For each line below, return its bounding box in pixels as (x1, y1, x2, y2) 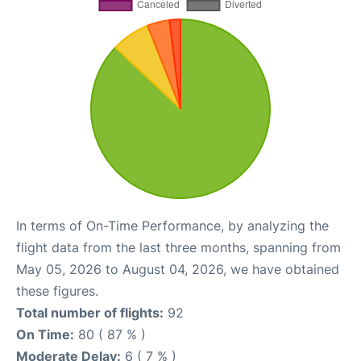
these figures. (16, 282, 98, 299)
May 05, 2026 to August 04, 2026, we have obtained (16, 260, 339, 277)
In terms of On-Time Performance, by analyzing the (16, 217, 329, 234)
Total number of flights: (16, 304, 164, 321)
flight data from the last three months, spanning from (16, 239, 341, 255)
